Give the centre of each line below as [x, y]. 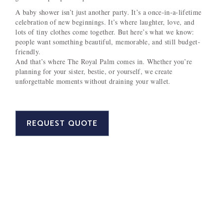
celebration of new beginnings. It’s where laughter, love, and [105, 22]
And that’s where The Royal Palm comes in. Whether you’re [104, 62]
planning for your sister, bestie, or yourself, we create [94, 72]
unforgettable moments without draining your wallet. [93, 81]
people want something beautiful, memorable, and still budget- [108, 42]
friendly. [28, 52]
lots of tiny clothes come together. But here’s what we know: [105, 32]
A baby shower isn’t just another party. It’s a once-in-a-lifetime [109, 12]
